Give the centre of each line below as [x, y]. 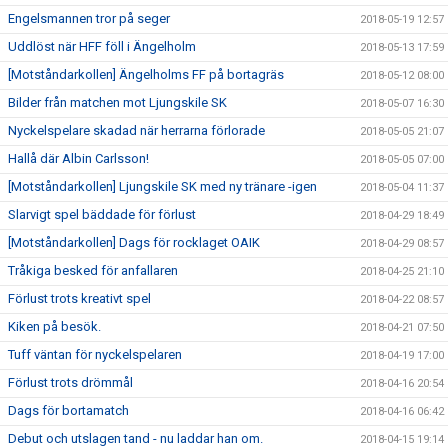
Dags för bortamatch [68, 410]
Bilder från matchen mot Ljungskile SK [117, 102]
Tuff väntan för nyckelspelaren [95, 354]
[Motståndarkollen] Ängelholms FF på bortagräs [146, 74]
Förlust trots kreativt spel [79, 298]
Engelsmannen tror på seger [89, 18]
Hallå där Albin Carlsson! [78, 158]
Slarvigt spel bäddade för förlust [102, 214]
